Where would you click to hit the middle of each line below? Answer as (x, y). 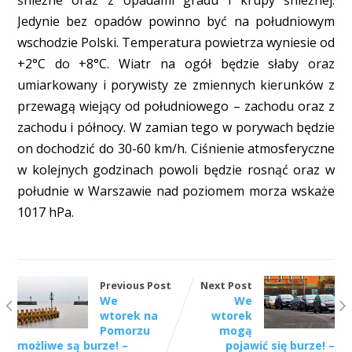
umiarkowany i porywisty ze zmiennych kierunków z (176, 84)
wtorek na (128, 315)
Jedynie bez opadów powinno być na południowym (176, 21)
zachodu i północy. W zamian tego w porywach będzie (176, 127)
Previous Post (135, 285)
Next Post (227, 285)
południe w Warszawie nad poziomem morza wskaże (176, 191)
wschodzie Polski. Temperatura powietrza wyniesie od (176, 42)
